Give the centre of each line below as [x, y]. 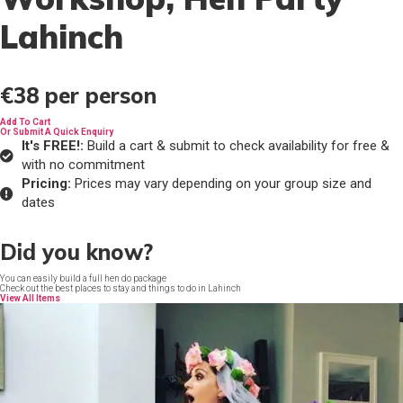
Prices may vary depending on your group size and [221, 184]
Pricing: [46, 184]
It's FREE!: [52, 146]
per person [101, 95]
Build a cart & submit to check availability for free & [236, 146]
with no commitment [83, 165]
